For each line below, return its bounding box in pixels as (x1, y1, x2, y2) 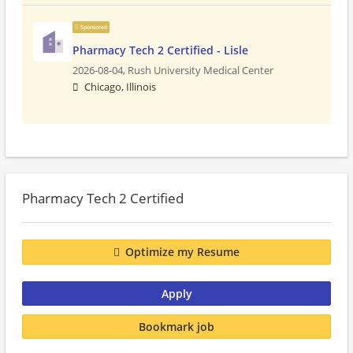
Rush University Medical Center (128, 64, 273, 77)
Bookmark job (139, 318, 214, 334)
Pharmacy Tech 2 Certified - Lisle (72, 43, 248, 58)
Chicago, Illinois (84, 80, 156, 94)
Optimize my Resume (125, 244, 240, 260)
